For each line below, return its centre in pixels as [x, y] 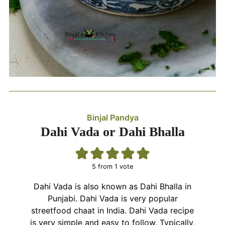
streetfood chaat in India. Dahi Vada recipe [113, 210]
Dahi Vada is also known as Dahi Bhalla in [113, 186]
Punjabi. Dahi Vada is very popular [113, 198]
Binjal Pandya [113, 117]
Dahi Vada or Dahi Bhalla [113, 132]
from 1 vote [115, 166]
